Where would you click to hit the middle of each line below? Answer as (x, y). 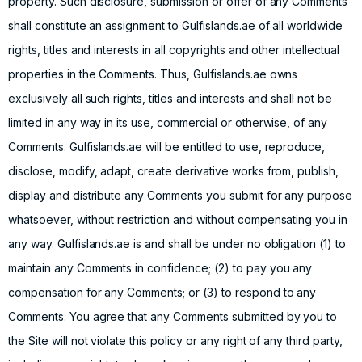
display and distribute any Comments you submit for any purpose (181, 195)
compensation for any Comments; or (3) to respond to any (162, 292)
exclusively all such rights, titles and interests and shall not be (170, 98)
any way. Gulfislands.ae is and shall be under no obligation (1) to (177, 244)
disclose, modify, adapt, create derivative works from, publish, (174, 171)
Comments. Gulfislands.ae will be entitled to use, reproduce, (167, 147)
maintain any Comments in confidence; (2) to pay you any (160, 268)
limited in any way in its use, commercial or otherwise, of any (168, 122)
